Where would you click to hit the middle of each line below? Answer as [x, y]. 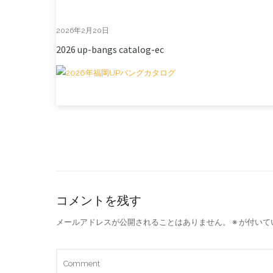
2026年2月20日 [83, 31]
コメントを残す [99, 201]
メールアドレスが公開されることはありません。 [143, 222]
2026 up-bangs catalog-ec [110, 50]
